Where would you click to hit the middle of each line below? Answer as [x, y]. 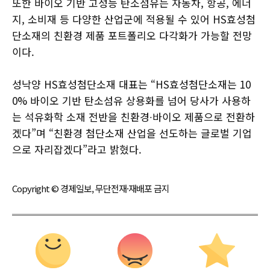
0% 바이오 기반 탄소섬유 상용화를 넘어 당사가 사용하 [131, 101]
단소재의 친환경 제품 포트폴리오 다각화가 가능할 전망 [132, 36]
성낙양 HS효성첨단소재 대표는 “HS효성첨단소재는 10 [131, 84]
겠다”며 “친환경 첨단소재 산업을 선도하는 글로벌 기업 [132, 133]
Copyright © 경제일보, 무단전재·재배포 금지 [91, 189]
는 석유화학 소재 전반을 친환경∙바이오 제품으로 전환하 [133, 117]
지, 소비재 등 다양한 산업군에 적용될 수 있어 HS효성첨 [134, 19]
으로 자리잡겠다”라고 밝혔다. [77, 149]
